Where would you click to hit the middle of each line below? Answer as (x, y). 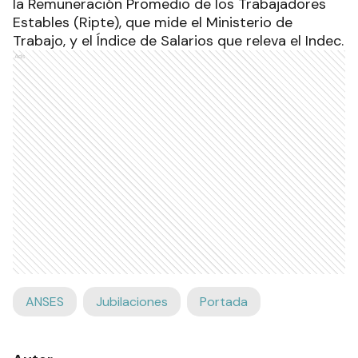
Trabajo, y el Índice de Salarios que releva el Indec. (178, 41)
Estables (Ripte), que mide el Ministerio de (153, 22)
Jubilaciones (132, 302)
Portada (224, 302)
